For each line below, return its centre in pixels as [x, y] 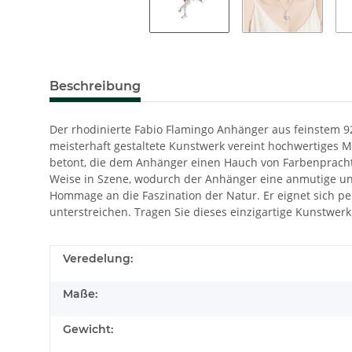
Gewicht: [88, 329]
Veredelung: [98, 258]
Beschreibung [95, 86]
